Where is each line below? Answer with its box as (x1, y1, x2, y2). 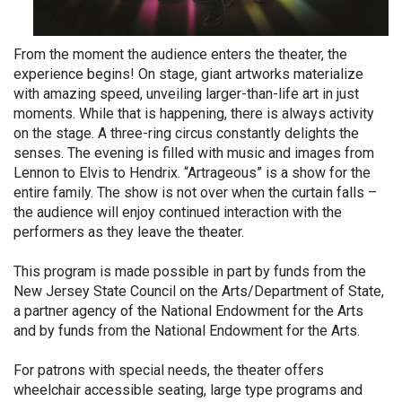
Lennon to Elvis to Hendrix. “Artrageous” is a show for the (13, 163, 371, 181)
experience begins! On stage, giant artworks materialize (13, 65, 363, 83)
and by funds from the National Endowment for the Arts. (13, 321, 360, 339)
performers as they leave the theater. (13, 223, 244, 240)
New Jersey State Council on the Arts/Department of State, (13, 282, 384, 300)
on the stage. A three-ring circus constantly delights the (13, 124, 359, 142)
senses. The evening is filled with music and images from (13, 144, 374, 162)
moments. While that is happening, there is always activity (13, 104, 374, 122)
